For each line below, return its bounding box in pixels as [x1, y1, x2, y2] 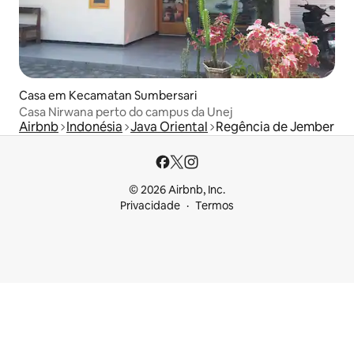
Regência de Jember [216, 118, 334, 135]
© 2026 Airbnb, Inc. [129, 183, 225, 197]
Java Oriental [130, 118, 208, 135]
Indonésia [66, 118, 122, 135]
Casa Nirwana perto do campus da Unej [19, 104, 232, 119]
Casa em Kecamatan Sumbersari [19, 87, 197, 103]
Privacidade [120, 198, 180, 213]
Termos [195, 198, 234, 213]
